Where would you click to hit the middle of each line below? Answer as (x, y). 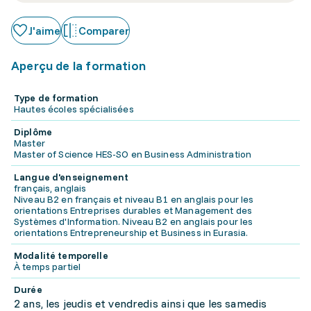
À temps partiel (48, 267)
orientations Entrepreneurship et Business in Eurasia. (131, 233)
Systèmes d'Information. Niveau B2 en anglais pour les (134, 221)
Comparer (104, 31)
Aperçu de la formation (78, 66)
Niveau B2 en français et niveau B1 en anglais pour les (134, 199)
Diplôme (33, 132)
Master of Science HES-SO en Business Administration (133, 154)
